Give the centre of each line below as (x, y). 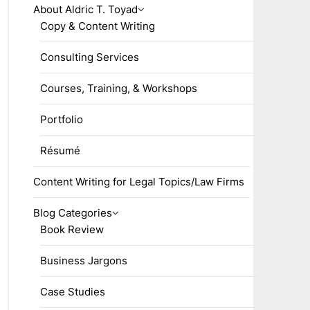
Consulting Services (89, 57)
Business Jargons (83, 261)
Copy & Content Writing (97, 26)
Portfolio (61, 119)
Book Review (72, 229)
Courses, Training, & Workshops (118, 88)
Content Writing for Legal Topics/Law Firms (138, 182)
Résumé (60, 151)
